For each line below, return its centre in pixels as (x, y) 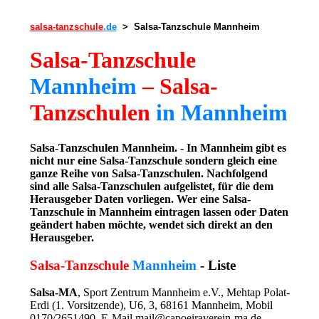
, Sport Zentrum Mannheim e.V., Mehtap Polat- (183, 293)
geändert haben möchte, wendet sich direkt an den (151, 224)
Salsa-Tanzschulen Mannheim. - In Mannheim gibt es (158, 147)
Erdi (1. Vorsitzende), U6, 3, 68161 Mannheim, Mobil (151, 305)
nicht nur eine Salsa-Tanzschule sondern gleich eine (153, 160)
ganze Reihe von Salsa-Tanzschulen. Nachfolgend (148, 173)
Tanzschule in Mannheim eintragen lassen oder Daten (159, 211)
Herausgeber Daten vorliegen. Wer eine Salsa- (140, 199)
